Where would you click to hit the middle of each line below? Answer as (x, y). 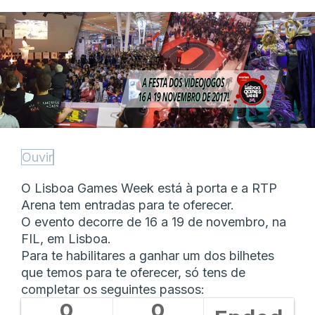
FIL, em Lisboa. (66, 239)
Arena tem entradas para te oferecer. (128, 205)
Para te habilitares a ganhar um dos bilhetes (148, 256)
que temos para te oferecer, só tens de (133, 273)
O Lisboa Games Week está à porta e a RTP (149, 188)
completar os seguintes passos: (113, 290)
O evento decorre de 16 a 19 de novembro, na (154, 222)
